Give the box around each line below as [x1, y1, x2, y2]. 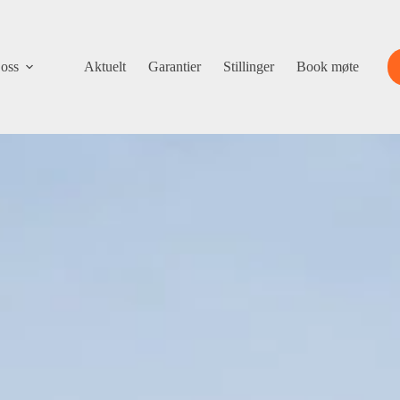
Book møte [296, 59, 359, 74]
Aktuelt [83, 59, 126, 74]
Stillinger [222, 59, 274, 74]
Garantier [147, 59, 201, 74]
